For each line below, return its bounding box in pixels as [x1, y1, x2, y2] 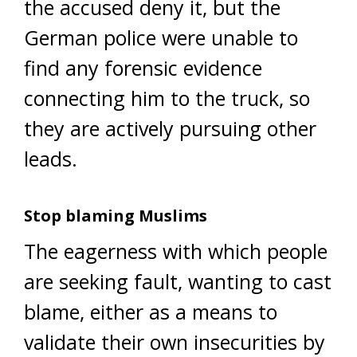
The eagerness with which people [24, 237, 328, 265]
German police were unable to [24, 24, 298, 51]
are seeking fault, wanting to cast [24, 268, 331, 295]
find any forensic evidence [24, 54, 262, 81]
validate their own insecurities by [24, 328, 325, 355]
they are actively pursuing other [24, 115, 316, 142]
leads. [24, 145, 77, 172]
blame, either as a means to [24, 298, 277, 325]
